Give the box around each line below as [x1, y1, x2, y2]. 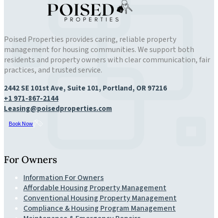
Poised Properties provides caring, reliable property [4, 34, 176, 45]
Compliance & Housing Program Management [23, 203, 176, 214]
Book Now [9, 119, 33, 128]
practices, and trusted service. [4, 64, 102, 75]
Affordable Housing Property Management [23, 182, 166, 194]
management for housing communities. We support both [4, 44, 194, 55]
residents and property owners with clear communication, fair [4, 54, 210, 65]
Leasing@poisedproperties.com [4, 103, 112, 114]
